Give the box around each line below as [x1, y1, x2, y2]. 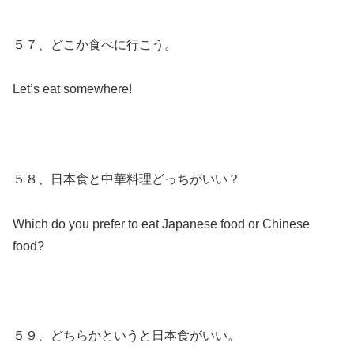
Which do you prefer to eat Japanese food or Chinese [13, 217, 310, 231]
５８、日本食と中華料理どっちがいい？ [13, 172, 240, 186]
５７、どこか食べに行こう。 [13, 37, 177, 51]
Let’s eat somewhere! [13, 82, 132, 96]
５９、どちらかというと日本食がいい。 [13, 329, 240, 343]
